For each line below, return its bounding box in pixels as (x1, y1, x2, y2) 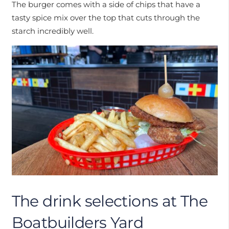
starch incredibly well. (11, 26, 94, 36)
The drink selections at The (11, 192, 208, 211)
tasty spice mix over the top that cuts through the (11, 12, 200, 22)
